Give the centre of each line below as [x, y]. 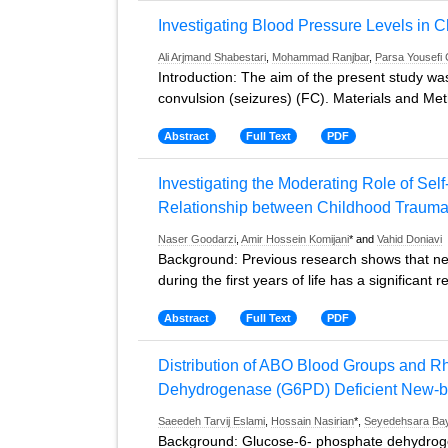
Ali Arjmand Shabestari [212, 57]
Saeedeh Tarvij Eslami [211, 421]
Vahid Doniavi [409, 239]
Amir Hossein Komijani [295, 239]
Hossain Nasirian [312, 421]
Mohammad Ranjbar [320, 57]
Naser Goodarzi [197, 239]
